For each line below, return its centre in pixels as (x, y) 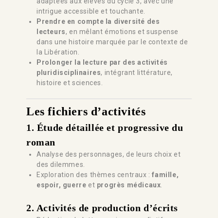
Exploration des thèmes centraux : (94, 174)
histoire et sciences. (70, 82)
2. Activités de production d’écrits (102, 208)
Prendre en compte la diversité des (98, 21)
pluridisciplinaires (69, 72)
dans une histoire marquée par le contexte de (112, 42)
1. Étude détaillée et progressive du (105, 127)
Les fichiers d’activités (86, 111)
